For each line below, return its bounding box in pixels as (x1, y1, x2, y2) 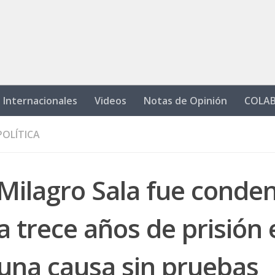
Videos (95, 94, 126, 107)
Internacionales (3, 94, 77, 107)
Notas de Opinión (144, 94, 227, 107)
